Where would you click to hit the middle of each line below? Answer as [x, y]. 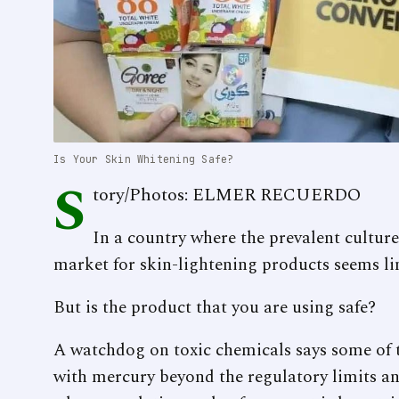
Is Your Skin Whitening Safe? [144, 159]
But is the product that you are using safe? [215, 308]
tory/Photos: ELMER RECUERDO [227, 195]
